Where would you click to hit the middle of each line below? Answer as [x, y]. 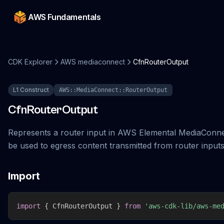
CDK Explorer [30, 62]
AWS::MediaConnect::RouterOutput [113, 90]
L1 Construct [31, 90]
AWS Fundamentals [64, 17]
